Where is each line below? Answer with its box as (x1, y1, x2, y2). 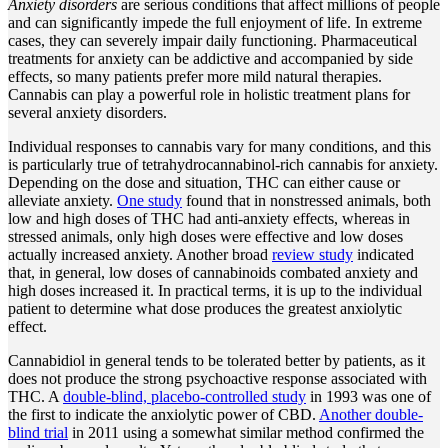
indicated (353, 246, 414, 264)
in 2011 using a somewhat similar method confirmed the (68, 424, 424, 442)
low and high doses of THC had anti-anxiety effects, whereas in (8, 210, 410, 228)
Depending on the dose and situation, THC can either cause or (8, 174, 400, 192)
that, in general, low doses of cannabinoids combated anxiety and (8, 264, 418, 282)
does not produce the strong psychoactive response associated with (8, 370, 427, 388)
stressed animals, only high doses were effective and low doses (8, 228, 403, 246)
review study (272, 246, 353, 264)
